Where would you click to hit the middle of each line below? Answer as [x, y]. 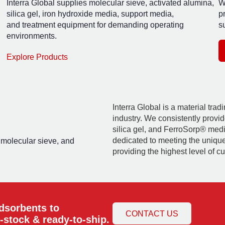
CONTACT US [152, 213]
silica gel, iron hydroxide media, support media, [90, 14]
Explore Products [37, 57]
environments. [32, 36]
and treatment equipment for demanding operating [95, 25]
